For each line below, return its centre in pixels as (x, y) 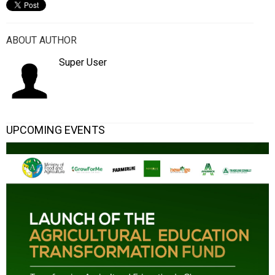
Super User (83, 63)
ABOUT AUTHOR (41, 41)
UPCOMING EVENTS (56, 130)
